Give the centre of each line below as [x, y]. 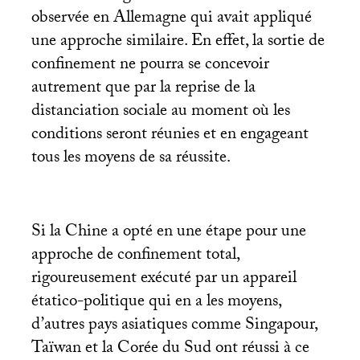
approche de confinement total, [135, 257]
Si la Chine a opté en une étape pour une [168, 233]
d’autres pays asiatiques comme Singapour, [174, 327]
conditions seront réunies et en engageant [170, 136]
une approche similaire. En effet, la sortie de [178, 43]
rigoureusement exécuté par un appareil [164, 280]
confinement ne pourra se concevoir [150, 66]
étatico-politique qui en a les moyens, [156, 303]
